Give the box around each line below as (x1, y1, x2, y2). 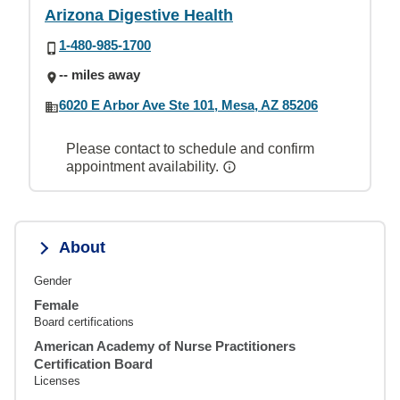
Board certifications (34, 314, 134, 329)
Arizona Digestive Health (45, 6, 233, 24)
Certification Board (34, 355, 153, 371)
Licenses (34, 373, 80, 387)
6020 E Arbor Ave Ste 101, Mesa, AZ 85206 (59, 96, 318, 112)
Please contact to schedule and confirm (66, 140, 314, 156)
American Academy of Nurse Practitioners (34, 337, 296, 354)
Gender (34, 273, 71, 287)
